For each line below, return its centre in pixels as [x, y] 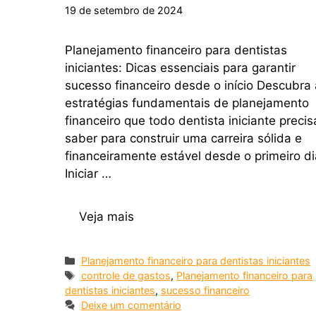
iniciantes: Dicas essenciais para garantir [180, 68]
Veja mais [107, 216]
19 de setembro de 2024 [124, 11]
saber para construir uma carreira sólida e [183, 139]
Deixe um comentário [132, 305]
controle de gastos [126, 275]
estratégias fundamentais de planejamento [187, 103]
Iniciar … [88, 174]
